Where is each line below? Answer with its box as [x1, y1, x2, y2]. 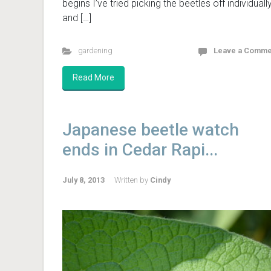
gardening [77, 46, 113, 56]
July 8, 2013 [62, 175, 105, 185]
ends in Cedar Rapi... [62, 140, 218, 160]
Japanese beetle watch [62, 120, 239, 140]
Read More [73, 73, 114, 83]
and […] [62, 12, 91, 24]
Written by [114, 175, 150, 185]
